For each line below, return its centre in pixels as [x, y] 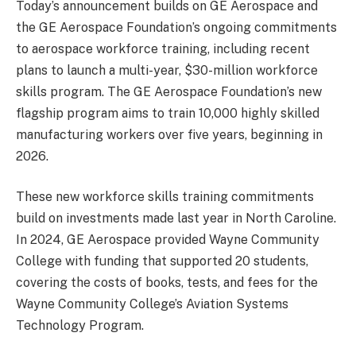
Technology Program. [80, 326]
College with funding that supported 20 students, [162, 261]
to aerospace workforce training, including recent [163, 48]
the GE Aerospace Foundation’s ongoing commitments [176, 27]
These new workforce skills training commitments [165, 197]
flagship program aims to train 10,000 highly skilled [168, 113]
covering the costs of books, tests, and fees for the [167, 283]
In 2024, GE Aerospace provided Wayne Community [168, 240]
